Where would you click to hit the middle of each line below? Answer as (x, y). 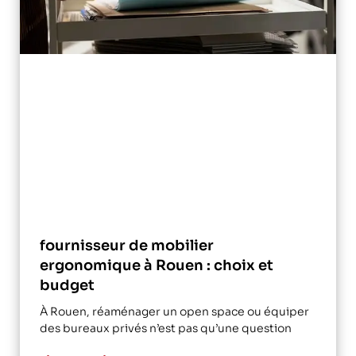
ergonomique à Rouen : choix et (157, 265)
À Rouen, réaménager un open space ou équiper (174, 311)
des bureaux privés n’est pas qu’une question (166, 328)
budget (67, 285)
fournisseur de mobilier (127, 245)
